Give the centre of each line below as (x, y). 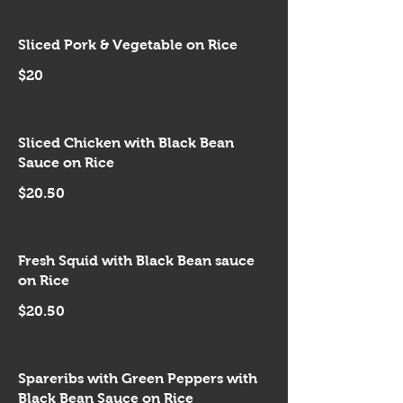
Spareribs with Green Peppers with (138, 378)
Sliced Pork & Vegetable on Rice (128, 45)
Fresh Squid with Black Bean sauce (136, 260)
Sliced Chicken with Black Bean (126, 143)
